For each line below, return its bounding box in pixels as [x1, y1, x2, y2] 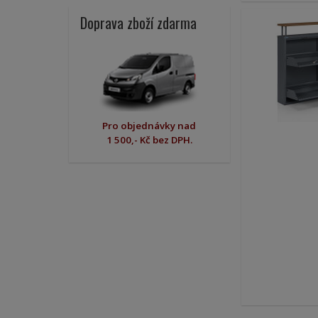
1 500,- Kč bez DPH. [106, 133, 192, 147]
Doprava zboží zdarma [80, 12, 197, 33]
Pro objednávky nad [102, 119, 197, 133]
